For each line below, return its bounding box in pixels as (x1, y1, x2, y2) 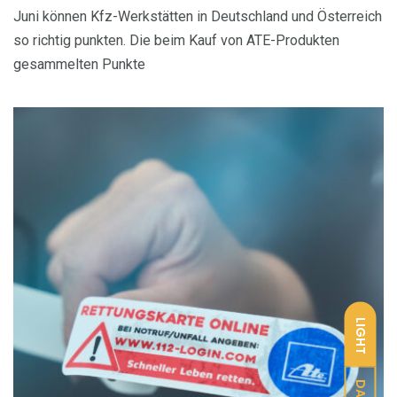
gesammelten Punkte (13, 55, 145, 73)
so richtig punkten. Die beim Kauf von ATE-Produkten (13, 31, 339, 49)
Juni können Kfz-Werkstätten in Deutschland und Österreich (13, 7, 382, 25)
